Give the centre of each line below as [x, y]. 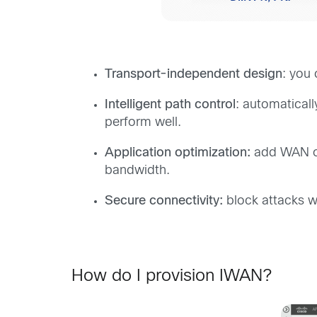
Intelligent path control [171, 105]
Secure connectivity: [164, 202]
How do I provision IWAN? [169, 277]
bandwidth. [138, 171]
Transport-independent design [194, 75]
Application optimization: [178, 154]
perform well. [143, 123]
